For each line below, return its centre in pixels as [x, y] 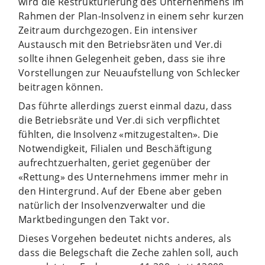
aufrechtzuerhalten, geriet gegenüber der [115, 162]
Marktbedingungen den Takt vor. [94, 219]
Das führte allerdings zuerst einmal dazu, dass [125, 106]
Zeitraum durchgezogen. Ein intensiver [108, 30]
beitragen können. [61, 87]
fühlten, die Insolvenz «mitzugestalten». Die [119, 134]
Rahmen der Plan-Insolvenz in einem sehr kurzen [131, 16]
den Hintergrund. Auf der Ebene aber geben [120, 191]
